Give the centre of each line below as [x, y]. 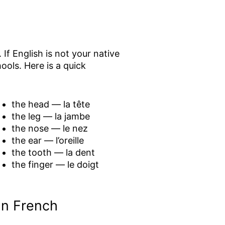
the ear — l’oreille [47, 140]
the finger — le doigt [55, 164]
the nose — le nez [49, 128]
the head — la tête [50, 104]
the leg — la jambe [50, 116]
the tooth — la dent [53, 152]
